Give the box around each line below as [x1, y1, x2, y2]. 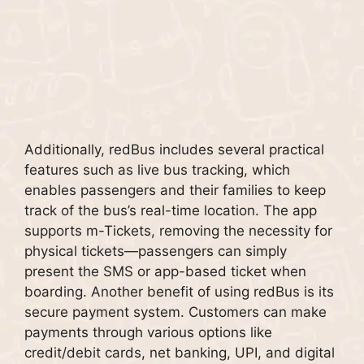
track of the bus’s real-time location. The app [24, 202, 317, 219]
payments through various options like [24, 324, 272, 341]
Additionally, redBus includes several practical [24, 141, 324, 158]
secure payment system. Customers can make [24, 304, 327, 321]
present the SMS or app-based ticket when [24, 263, 306, 280]
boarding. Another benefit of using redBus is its [24, 284, 334, 301]
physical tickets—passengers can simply [24, 243, 287, 260]
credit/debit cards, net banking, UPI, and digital [24, 344, 335, 362]
